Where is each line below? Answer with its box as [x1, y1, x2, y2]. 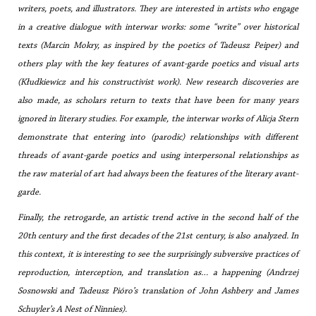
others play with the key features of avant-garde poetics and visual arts [18, 59, 298, 68]
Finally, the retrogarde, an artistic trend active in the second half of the [18, 213, 298, 222]
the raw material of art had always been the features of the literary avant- [18, 169, 298, 178]
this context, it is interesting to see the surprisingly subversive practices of [18, 250, 298, 259]
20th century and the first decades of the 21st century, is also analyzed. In [18, 231, 298, 241]
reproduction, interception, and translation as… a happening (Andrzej [18, 268, 298, 277]
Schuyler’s [18, 305, 56, 314]
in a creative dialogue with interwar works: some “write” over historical [18, 23, 298, 32]
